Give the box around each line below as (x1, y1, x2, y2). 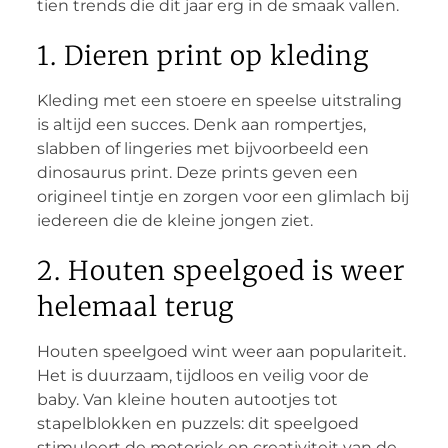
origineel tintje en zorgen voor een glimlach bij (36, 186, 409, 206)
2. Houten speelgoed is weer (36, 253, 405, 287)
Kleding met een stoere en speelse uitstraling (36, 90, 402, 110)
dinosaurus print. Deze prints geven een (36, 162, 358, 182)
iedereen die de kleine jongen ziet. (36, 210, 313, 230)
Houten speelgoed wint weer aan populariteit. (36, 341, 406, 361)
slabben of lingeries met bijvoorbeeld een (36, 138, 369, 158)
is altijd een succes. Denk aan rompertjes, (36, 114, 366, 134)
